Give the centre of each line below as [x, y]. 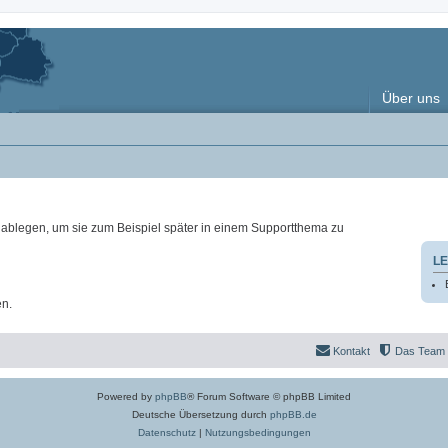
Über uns [411, 98]
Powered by [126, 396]
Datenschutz [166, 432]
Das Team [420, 350]
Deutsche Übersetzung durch [200, 414]
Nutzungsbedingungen [257, 432]
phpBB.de [293, 414]
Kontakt [351, 350]
